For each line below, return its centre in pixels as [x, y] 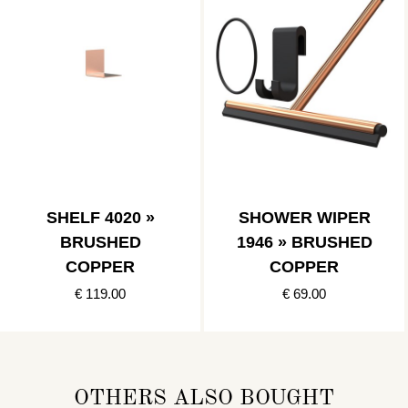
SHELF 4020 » [100, 218]
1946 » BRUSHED [304, 243]
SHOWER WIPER [304, 218]
